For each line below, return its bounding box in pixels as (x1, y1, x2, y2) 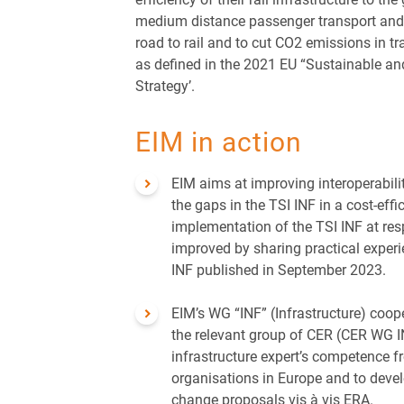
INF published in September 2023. (171, 260, 386, 280)
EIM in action (135, 123, 302, 160)
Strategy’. (135, 76, 195, 96)
